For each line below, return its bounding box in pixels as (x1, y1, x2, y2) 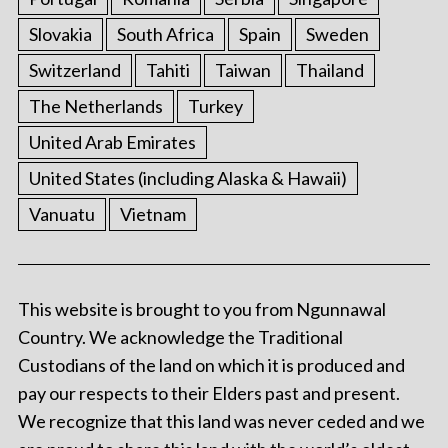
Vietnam (119, 203, 186, 226)
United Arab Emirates (28, 131, 196, 154)
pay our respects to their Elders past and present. (17, 382, 400, 405)
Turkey (187, 95, 243, 118)
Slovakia (28, 23, 92, 46)
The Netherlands (28, 95, 163, 118)
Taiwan (214, 59, 271, 82)
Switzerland (28, 59, 121, 82)
